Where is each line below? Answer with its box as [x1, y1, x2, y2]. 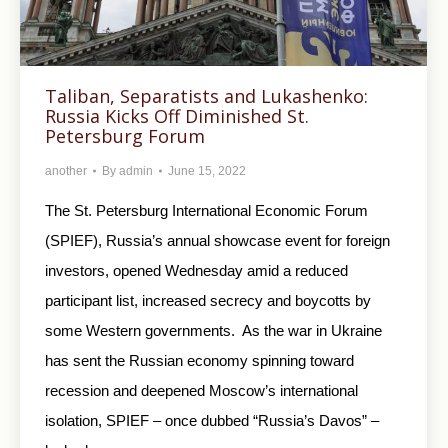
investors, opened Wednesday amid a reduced [45, 262, 348, 280]
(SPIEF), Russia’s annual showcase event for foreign [45, 232, 390, 250]
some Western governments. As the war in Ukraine [45, 322, 382, 340]
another [45, 164, 87, 179]
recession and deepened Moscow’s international [45, 382, 358, 400]
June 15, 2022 [168, 164, 246, 179]
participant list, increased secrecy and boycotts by [45, 292, 371, 310]
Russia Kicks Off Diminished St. [45, 104, 309, 129]
